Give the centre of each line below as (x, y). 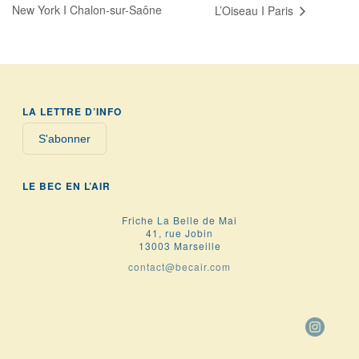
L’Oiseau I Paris (255, 10)
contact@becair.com (179, 267)
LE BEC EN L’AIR (67, 186)
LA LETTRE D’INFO (73, 112)
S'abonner (65, 139)
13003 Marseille (179, 246)
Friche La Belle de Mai (179, 220)
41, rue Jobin (179, 233)
